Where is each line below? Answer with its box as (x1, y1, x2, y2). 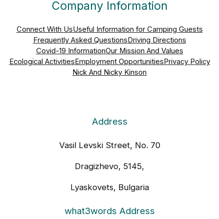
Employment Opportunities (74, 57, 164, 66)
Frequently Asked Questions (33, 36, 128, 45)
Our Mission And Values (105, 46, 183, 56)
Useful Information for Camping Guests (72, 25, 203, 34)
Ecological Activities (9, 57, 75, 66)
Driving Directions (127, 36, 186, 45)
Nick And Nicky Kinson (72, 68, 147, 77)
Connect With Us (16, 25, 73, 34)
